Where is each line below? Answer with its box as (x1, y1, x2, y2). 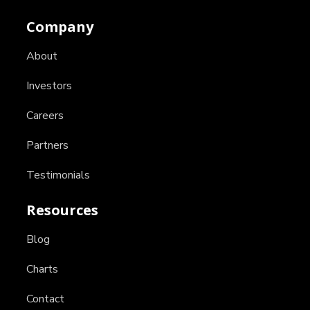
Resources (26, 200, 98, 219)
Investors (26, 77, 72, 93)
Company (26, 17, 93, 36)
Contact (26, 291, 64, 307)
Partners (26, 137, 69, 153)
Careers (26, 107, 64, 123)
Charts (26, 261, 58, 277)
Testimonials (26, 167, 90, 183)
